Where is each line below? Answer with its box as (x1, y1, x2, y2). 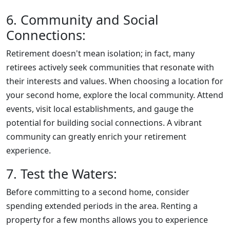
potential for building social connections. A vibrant (6, 117, 202, 128)
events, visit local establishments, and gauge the (6, 103, 194, 114)
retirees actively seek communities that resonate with (6, 62, 214, 73)
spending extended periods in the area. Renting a (6, 200, 198, 212)
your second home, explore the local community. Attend (6, 89, 223, 101)
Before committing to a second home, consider (6, 186, 189, 198)
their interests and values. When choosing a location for (6, 75, 223, 87)
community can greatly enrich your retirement (6, 131, 186, 142)
